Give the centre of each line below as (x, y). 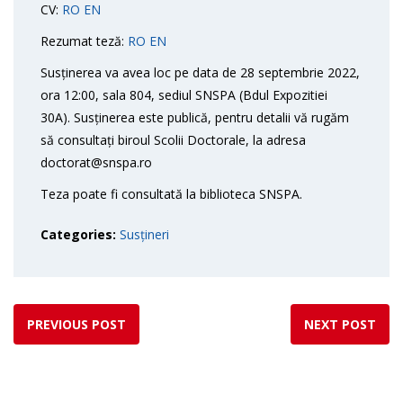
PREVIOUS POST (76, 324)
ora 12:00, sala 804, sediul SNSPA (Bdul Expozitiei (184, 95)
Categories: (80, 234)
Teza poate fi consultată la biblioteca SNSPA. (171, 194)
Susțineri (144, 234)
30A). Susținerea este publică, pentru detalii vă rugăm (195, 117)
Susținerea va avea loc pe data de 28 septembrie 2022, (200, 72)
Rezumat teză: (84, 41)
